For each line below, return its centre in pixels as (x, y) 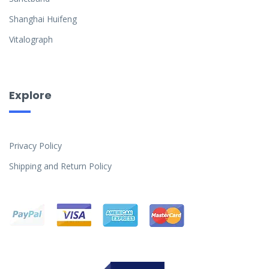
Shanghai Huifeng (43, 19)
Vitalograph (31, 40)
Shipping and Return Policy (60, 166)
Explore (30, 95)
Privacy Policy (35, 146)
